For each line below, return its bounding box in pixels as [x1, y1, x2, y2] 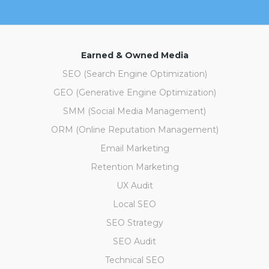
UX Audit [116, 180, 153, 192]
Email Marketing [100, 143, 169, 154]
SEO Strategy [106, 217, 163, 229]
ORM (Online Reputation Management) [50, 124, 219, 136]
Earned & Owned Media [80, 50, 189, 61]
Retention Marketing [90, 162, 179, 173]
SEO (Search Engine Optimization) [62, 68, 207, 80]
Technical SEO [104, 255, 165, 266]
